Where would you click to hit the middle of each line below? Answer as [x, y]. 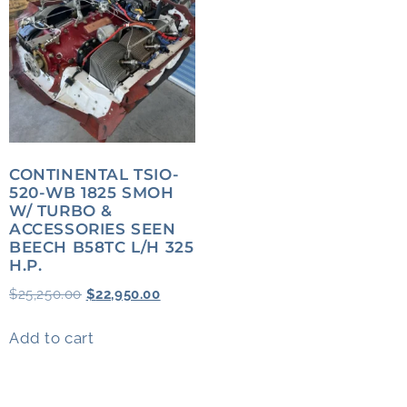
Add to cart [52, 338]
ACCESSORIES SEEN [93, 229]
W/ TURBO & [61, 211]
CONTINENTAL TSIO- [94, 175]
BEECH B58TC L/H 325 [102, 248]
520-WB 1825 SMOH [92, 193]
